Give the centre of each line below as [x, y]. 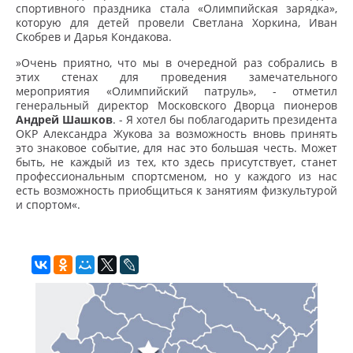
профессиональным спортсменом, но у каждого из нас [176, 176]
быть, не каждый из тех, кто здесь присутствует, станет [176, 162]
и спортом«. [48, 204]
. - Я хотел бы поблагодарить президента [225, 119]
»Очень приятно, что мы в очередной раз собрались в [176, 63]
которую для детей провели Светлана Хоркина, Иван [176, 22]
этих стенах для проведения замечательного [176, 77]
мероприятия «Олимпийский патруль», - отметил [176, 91]
